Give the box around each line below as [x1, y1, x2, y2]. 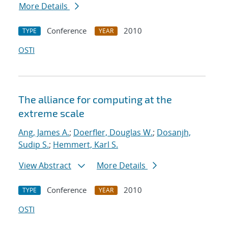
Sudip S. [18, 139, 49, 151]
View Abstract [19, 160, 71, 172]
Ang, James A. [18, 127, 69, 138]
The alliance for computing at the [18, 93, 172, 106]
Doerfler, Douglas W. [73, 127, 153, 138]
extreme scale [18, 107, 84, 120]
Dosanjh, [157, 127, 191, 138]
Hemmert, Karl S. [53, 139, 118, 151]
